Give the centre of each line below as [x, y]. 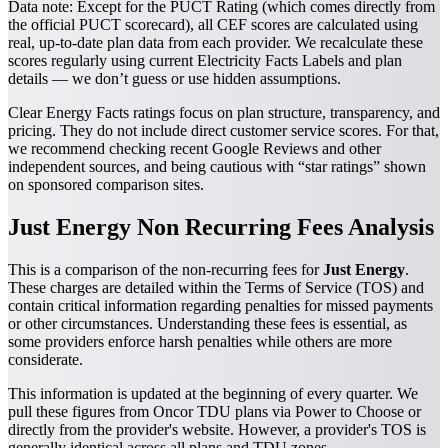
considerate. [45, 359]
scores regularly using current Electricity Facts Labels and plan [205, 60]
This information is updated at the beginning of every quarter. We [213, 393]
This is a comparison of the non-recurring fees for [165, 269]
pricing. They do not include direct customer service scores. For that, [223, 130]
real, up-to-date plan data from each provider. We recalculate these [215, 42]
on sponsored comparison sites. [106, 184]
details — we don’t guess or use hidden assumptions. [174, 78]
